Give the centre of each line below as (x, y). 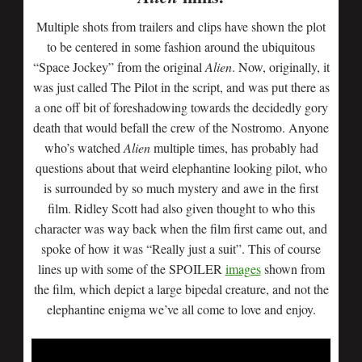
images (243, 269)
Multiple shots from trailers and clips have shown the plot (181, 26)
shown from (293, 269)
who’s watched (84, 147)
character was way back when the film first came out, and (181, 228)
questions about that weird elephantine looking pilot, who (181, 168)
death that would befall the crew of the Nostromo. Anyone (181, 127)
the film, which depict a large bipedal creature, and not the (181, 289)
